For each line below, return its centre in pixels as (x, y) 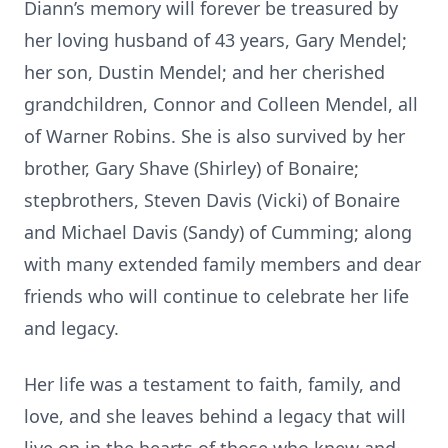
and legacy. (71, 328)
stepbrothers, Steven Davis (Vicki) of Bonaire (212, 200)
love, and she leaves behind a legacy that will (215, 416)
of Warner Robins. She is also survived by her (214, 136)
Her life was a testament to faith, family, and (212, 384)
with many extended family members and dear (222, 264)
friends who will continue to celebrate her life (216, 296)
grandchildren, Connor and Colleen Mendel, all (221, 104)
